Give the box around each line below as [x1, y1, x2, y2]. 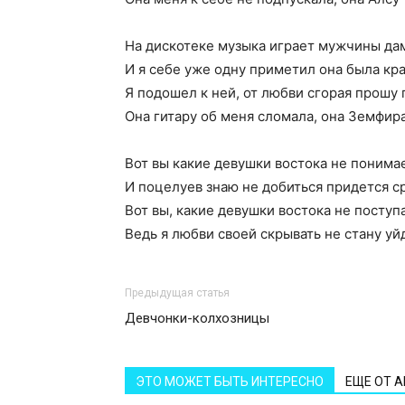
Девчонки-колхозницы [125, 310, 269, 326]
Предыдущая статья [125, 287, 230, 299]
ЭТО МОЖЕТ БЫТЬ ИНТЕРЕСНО [136, 374, 324, 389]
